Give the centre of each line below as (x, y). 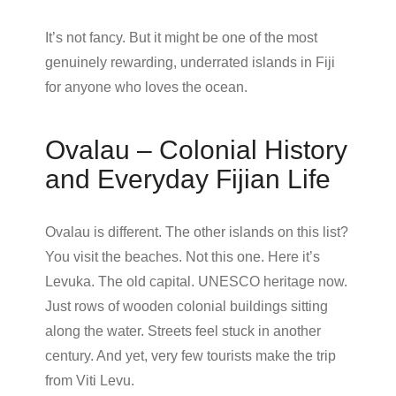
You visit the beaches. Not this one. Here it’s (183, 256)
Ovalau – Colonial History (196, 149)
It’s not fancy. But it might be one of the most (181, 37)
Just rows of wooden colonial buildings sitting (187, 306)
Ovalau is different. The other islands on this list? (197, 232)
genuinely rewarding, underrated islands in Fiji (190, 62)
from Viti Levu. (90, 380)
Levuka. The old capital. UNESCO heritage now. (196, 281)
